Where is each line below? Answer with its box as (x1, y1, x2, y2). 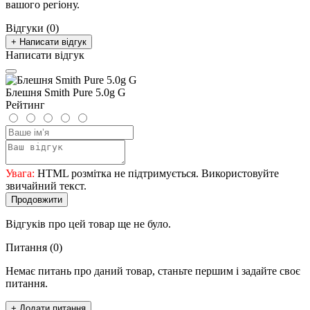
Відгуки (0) (6, 21, 59, 34)
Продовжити (11, 194, 62, 205)
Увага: (6, 167, 35, 179)
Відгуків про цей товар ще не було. (6, 217, 171, 230)
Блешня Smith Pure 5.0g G (6, 86, 126, 98)
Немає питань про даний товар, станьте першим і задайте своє (6, 264, 300, 277)
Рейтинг (6, 98, 45, 111)
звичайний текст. (6, 179, 86, 192)
